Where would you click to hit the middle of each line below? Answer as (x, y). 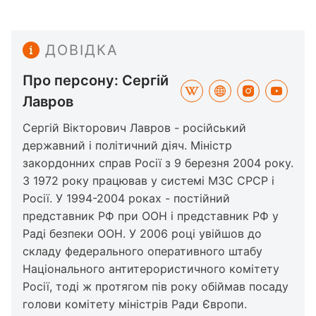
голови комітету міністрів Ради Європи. (135, 304)
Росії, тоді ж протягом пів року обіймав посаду (156, 286)
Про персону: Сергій (96, 80)
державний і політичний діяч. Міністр (127, 145)
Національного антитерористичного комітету (151, 269)
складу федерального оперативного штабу (142, 251)
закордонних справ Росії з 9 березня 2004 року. (158, 163)
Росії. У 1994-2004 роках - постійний (126, 198)
